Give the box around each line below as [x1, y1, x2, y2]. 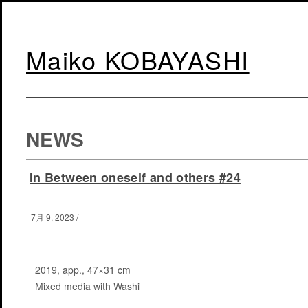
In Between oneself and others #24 [30, 168, 241, 186]
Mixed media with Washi [35, 278, 140, 293]
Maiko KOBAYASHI [26, 42, 250, 77]
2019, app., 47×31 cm [35, 262, 131, 276]
